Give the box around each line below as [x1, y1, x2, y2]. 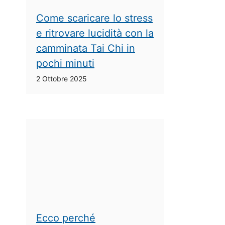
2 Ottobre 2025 [36, 74, 87, 83]
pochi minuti [36, 57, 94, 70]
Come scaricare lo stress [36, 12, 153, 25]
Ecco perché [36, 211, 95, 224]
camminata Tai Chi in [36, 42, 135, 55]
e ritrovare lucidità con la [36, 27, 154, 40]
